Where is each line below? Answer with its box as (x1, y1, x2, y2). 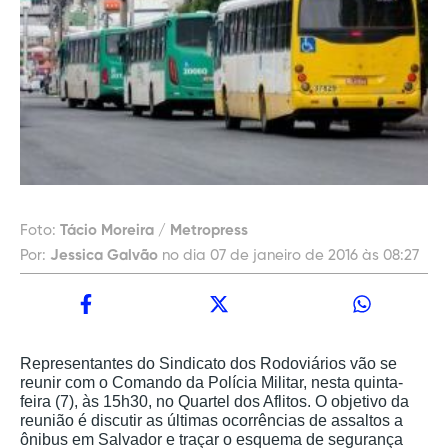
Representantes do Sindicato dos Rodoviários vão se (20, 355, 397, 373)
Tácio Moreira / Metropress (60, 223, 248, 239)
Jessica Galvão (50, 248, 158, 264)
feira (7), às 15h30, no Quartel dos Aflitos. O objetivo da (20, 393, 409, 411)
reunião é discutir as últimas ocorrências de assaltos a (20, 412, 403, 430)
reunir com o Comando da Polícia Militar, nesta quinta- (20, 374, 403, 392)
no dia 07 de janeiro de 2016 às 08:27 (162, 248, 419, 264)
